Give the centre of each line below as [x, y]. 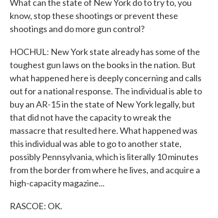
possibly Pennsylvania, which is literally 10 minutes [104, 157]
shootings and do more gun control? [77, 29]
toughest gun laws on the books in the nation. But [103, 65]
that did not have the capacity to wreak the [91, 117]
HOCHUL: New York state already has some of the [105, 52]
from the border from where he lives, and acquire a [105, 170]
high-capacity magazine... [57, 183]
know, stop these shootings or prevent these [94, 16]
